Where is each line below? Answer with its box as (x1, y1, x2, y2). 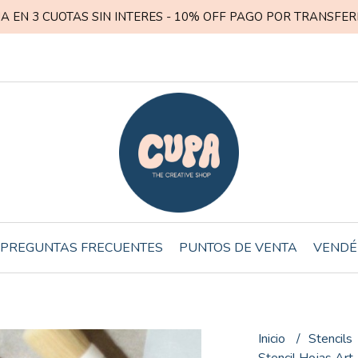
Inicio (257, 330, 288, 348)
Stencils (308, 330, 356, 348)
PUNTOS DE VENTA (178, 238, 297, 257)
